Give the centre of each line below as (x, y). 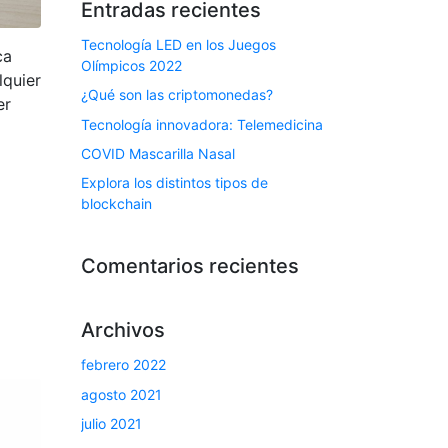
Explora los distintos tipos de (174, 183)
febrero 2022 (123, 365)
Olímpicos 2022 (131, 65)
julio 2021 (111, 424)
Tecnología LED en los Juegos (178, 44)
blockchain (116, 204)
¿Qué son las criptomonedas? (177, 95)
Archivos (123, 330)
